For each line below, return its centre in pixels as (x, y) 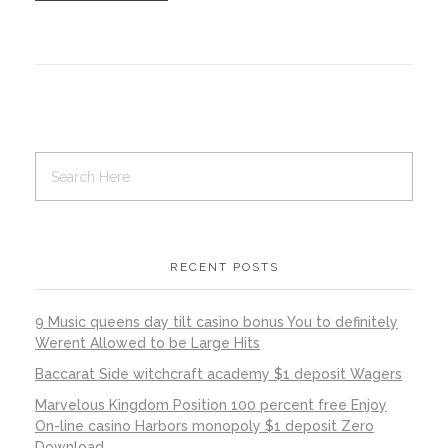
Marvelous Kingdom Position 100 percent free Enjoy (211, 404)
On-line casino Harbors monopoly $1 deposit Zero (204, 425)
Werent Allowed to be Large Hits (147, 343)
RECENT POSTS (224, 266)
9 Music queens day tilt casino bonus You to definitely (216, 322)
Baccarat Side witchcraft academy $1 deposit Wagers (218, 373)
